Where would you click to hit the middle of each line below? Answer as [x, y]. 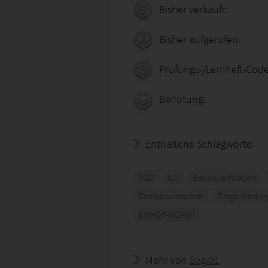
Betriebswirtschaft [171, 196]
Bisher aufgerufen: [200, 39]
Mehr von [167, 260]
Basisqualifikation [224, 177]
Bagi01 [205, 260]
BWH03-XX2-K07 [167, 214]
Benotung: [182, 99]
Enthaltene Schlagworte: [200, 144]
